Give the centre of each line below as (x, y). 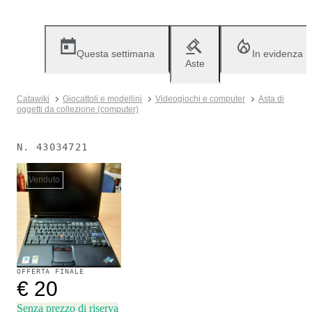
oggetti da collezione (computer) (78, 109)
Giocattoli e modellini (102, 99)
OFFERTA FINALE (50, 271)
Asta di (271, 99)
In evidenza (278, 54)
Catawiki (33, 99)
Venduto (44, 180)
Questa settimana (116, 54)
